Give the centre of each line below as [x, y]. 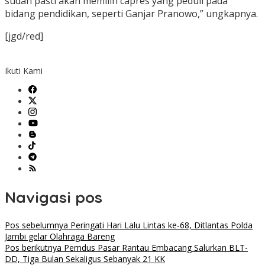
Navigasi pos [54, 197]
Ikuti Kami [24, 71]
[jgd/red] [24, 36]
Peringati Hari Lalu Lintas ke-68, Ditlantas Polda [160, 225]
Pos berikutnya [33, 248]
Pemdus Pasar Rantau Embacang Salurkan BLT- [155, 248]
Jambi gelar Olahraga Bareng [60, 237]
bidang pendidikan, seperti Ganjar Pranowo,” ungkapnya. [131, 14]
